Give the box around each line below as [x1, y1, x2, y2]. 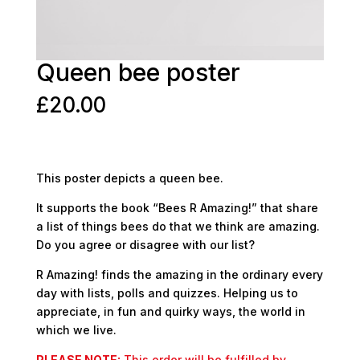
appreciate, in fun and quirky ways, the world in [35, 304, 305, 318]
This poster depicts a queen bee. [35, 170, 223, 185]
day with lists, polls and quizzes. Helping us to [35, 285, 298, 300]
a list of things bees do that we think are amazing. [35, 219, 320, 233]
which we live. [35, 322, 117, 337]
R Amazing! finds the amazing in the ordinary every [35, 267, 323, 281]
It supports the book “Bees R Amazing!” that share [35, 200, 318, 215]
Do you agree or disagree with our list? [35, 237, 255, 252]
